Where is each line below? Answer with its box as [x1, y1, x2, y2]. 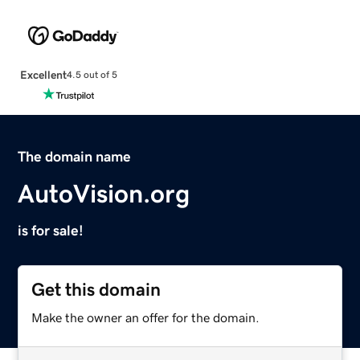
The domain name [18, 149, 132, 164]
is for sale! [18, 223, 84, 238]
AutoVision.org [18, 180, 190, 207]
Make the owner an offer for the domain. [31, 310, 260, 324]
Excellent [19, 68, 67, 80]
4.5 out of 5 [66, 70, 117, 80]
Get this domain [31, 280, 162, 299]
